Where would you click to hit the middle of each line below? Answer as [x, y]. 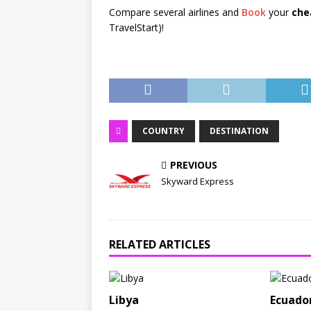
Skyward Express [197, 182]
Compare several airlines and [175, 12]
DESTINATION [239, 131]
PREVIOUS [194, 165]
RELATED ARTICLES [160, 245]
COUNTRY [163, 131]
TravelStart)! [136, 28]
